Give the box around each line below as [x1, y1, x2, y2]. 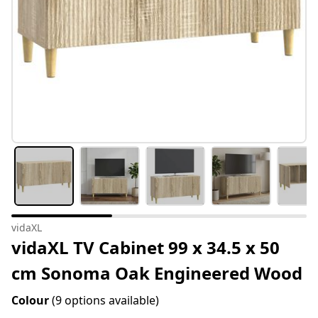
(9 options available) [52, 292, 159, 309]
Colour [11, 292, 52, 309]
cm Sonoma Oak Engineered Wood [11, 261, 302, 285]
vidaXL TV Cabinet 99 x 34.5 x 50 [11, 236, 280, 260]
